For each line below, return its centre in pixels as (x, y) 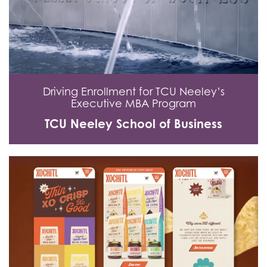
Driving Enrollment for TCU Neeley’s (133, 92)
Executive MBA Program (133, 104)
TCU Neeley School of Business (133, 124)
